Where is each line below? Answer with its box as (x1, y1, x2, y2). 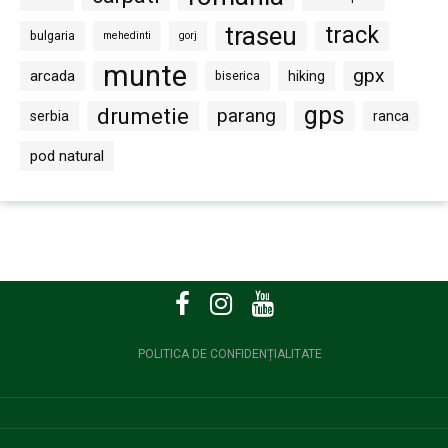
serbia (30, 108, 69, 125)
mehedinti (103, 29, 151, 43)
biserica (215, 68, 260, 84)
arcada (30, 67, 75, 86)
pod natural (30, 147, 104, 166)
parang (217, 104, 276, 128)
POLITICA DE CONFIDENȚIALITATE (138, 347, 322, 362)
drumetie (97, 103, 189, 130)
